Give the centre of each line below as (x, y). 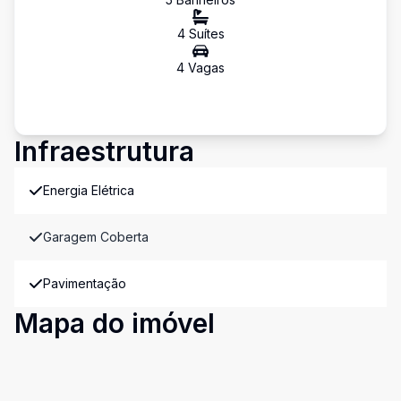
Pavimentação (85, 283)
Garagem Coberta (96, 237)
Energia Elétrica (89, 190)
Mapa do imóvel (115, 323)
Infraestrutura (104, 151)
